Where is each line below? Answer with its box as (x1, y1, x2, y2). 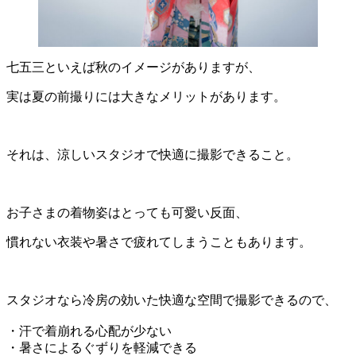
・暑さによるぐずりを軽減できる (6, 340, 197, 354)
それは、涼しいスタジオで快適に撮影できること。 (6, 147, 299, 161)
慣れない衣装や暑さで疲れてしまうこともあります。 (6, 234, 311, 249)
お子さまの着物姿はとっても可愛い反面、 (6, 205, 248, 219)
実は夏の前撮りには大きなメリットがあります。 (6, 89, 286, 103)
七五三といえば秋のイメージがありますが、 (6, 60, 261, 74)
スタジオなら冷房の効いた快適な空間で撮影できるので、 (6, 292, 337, 307)
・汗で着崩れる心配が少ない (6, 323, 172, 338)
